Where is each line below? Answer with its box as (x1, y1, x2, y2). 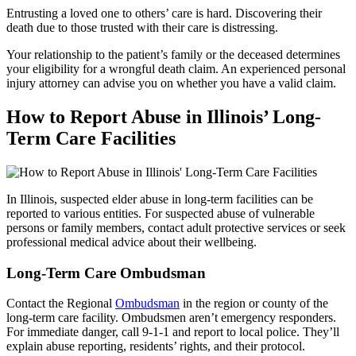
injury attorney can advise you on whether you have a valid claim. (6, 76, 336, 91)
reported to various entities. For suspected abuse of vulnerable (6, 206, 315, 220)
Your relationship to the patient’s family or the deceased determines (6, 48, 340, 62)
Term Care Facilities (6, 128, 176, 149)
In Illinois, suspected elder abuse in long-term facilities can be (6, 192, 313, 206)
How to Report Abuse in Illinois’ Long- (6, 106, 321, 128)
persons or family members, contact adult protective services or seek (6, 220, 346, 234)
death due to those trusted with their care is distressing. (6, 21, 278, 35)
